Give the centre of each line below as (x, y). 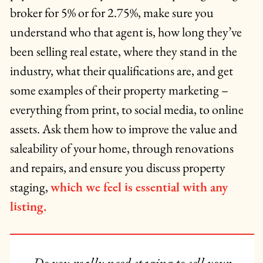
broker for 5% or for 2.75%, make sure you (112, 13)
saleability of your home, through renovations (122, 149)
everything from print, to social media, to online (127, 110)
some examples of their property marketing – (119, 90)
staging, (30, 187)
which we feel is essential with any (139, 187)
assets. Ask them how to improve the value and (123, 129)
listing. (28, 207)
